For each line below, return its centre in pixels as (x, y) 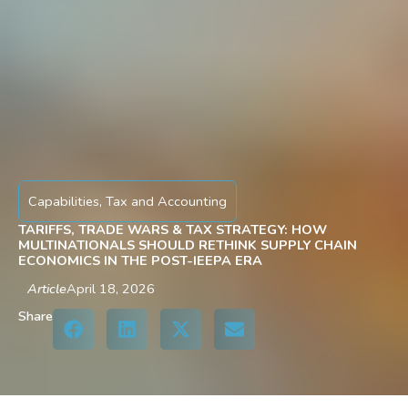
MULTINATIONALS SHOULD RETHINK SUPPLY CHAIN (188, 245)
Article (47, 289)
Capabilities (64, 202)
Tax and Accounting (166, 202)
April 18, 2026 (111, 289)
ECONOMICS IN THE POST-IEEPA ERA (140, 261)
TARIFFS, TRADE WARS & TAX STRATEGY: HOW (173, 230)
